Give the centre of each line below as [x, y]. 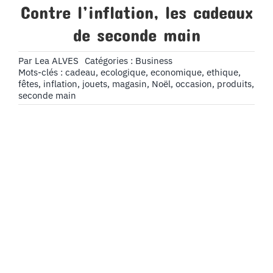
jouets [94, 84]
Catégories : [110, 61]
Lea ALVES [56, 61]
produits [234, 84]
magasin [129, 84]
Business [154, 61]
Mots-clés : [41, 73]
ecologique [123, 73]
